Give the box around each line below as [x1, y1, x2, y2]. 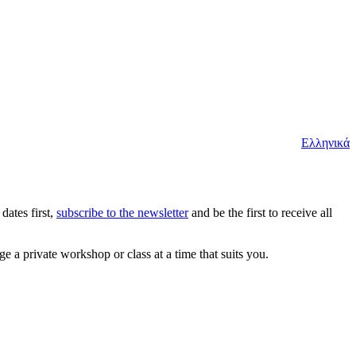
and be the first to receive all [188, 205, 332, 219]
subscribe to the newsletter [56, 205, 188, 219]
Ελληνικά [301, 135, 350, 149]
